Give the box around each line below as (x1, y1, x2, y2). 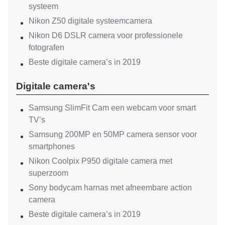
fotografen (29, 43, 64, 52)
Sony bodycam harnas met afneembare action (29, 183, 192, 192)
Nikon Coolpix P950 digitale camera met (29, 157, 172, 166)
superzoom (29, 169, 68, 178)
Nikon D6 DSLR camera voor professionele (29, 31, 183, 40)
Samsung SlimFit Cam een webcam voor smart (29, 103, 196, 113)
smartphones (29, 142, 75, 151)
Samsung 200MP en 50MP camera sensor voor (29, 130, 197, 139)
